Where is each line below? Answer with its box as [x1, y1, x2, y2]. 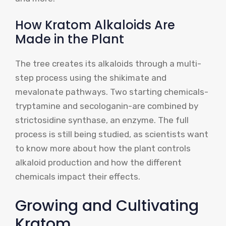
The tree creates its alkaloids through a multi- [15, 59, 201, 69]
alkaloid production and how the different [15, 157, 182, 168]
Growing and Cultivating [15, 195, 199, 216]
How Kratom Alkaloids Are [15, 17, 175, 34]
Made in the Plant [15, 31, 124, 48]
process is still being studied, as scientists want [15, 129, 208, 140]
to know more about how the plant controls [15, 143, 191, 154]
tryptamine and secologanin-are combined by [15, 101, 198, 111]
